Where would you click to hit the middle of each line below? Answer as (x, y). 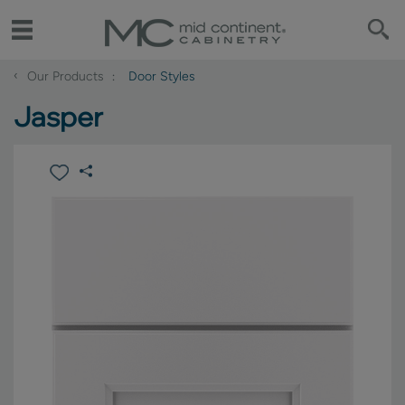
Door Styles (162, 76)
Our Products (67, 76)
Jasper (58, 117)
